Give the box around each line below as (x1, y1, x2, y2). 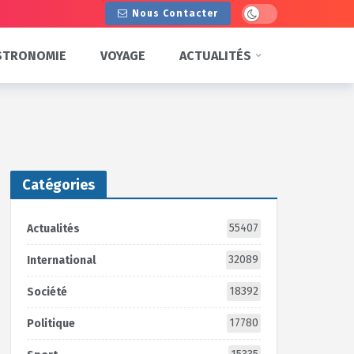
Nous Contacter (132, 8, 218, 19)
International (26, 254, 96, 267)
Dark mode (241, 6, 287, 17)
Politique (26, 317, 75, 330)
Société (26, 285, 67, 299)
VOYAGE (100, 47, 145, 63)
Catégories (21, 176, 95, 194)
